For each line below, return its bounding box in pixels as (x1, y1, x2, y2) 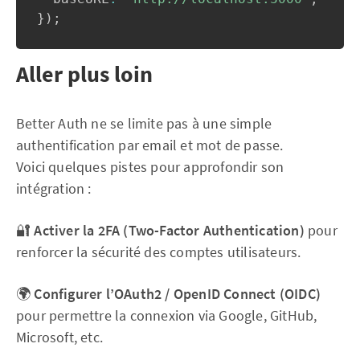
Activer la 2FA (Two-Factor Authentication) (34, 221, 305, 239)
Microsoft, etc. (16, 328, 103, 346)
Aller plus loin (16, 59, 153, 88)
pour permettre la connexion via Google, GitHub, (16, 306, 317, 325)
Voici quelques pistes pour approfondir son (16, 157, 284, 176)
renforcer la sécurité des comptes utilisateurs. (16, 243, 301, 261)
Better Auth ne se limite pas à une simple (16, 114, 272, 133)
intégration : (16, 179, 92, 198)
